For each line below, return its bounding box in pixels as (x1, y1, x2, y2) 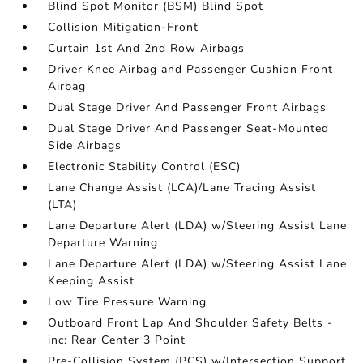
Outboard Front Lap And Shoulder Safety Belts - (48, 315, 334, 331)
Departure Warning (48, 235, 159, 251)
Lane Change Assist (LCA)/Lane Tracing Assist (48, 180, 317, 196)
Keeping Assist (48, 273, 135, 289)
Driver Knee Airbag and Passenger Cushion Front (48, 62, 334, 78)
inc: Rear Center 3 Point (48, 332, 186, 348)
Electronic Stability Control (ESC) (48, 159, 241, 175)
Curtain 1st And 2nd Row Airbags (48, 41, 246, 57)
